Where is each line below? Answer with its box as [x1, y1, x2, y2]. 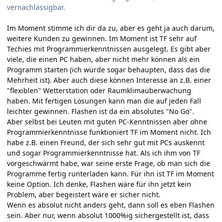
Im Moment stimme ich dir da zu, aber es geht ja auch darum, [7, 23, 215, 33]
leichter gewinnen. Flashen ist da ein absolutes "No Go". [7, 107, 194, 116]
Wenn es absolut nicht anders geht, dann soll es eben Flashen [7, 200, 215, 210]
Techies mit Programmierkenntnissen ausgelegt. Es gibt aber [7, 44, 211, 54]
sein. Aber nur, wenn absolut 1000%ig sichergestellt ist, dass [7, 211, 209, 221]
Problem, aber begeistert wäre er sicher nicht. [7, 190, 161, 200]
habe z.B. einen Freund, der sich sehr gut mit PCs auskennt [7, 138, 205, 148]
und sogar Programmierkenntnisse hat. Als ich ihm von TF [7, 148, 200, 158]
